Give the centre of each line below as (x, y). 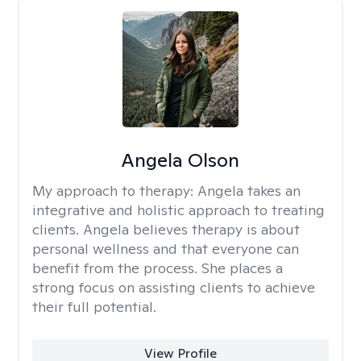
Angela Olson (180, 160)
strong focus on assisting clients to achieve (174, 287)
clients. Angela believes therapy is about (166, 229)
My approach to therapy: (115, 191)
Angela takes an (249, 191)
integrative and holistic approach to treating (178, 210)
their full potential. (94, 307)
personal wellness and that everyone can (166, 249)
